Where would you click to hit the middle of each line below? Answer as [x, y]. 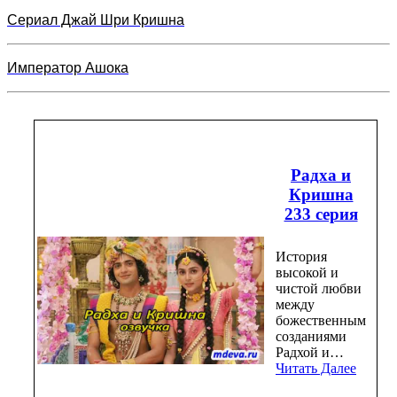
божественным [321, 321]
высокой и [307, 273]
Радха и [321, 175]
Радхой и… [310, 353]
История [301, 257]
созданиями [311, 337]
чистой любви [319, 289]
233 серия [321, 214]
